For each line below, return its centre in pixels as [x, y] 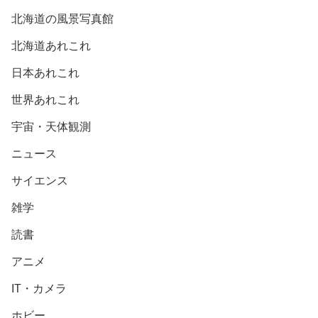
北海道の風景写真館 [62, 18]
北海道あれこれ [51, 45]
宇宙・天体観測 [51, 126]
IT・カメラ [39, 288]
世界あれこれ [45, 99]
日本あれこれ [45, 72]
